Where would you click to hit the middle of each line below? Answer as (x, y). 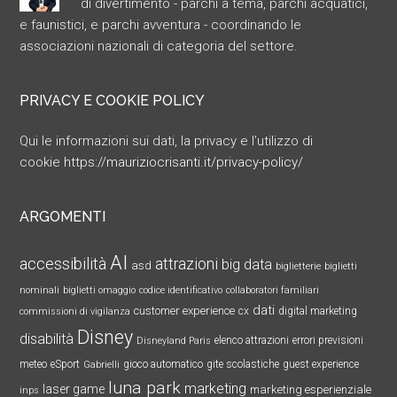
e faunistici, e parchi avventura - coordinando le (161, 25)
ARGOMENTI (63, 217)
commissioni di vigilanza (75, 311)
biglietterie (299, 266)
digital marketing (318, 311)
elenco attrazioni (252, 340)
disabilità (47, 339)
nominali (40, 290)
